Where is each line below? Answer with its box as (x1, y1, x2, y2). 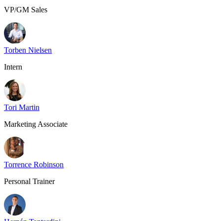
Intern (4, 63, 22, 71)
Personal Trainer (4, 177, 55, 185)
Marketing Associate (4, 120, 68, 128)
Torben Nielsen (4, 46, 52, 54)
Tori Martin (4, 103, 39, 111)
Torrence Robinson (4, 160, 64, 169)
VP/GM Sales (4, 5, 47, 14)
